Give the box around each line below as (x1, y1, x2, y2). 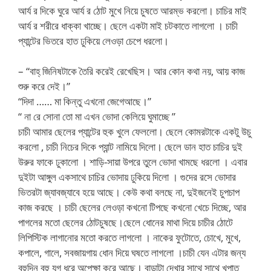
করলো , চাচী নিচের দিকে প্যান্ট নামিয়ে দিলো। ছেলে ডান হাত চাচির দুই (18, 140, 243, 154)
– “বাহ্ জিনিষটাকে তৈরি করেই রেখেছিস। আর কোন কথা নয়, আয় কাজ (18, 64, 245, 78)
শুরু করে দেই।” (18, 79, 70, 93)
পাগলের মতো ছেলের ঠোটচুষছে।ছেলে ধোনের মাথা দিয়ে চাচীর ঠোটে (18, 215, 233, 229)
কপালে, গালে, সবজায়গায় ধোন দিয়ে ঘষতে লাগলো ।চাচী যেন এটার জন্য (18, 246, 246, 260)
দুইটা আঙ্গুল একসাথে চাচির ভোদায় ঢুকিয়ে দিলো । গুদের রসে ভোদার (18, 170, 236, 184)
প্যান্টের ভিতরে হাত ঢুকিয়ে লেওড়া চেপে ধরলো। (18, 33, 169, 48)
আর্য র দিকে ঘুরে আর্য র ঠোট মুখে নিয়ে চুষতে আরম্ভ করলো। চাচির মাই (18, 3, 247, 18)
